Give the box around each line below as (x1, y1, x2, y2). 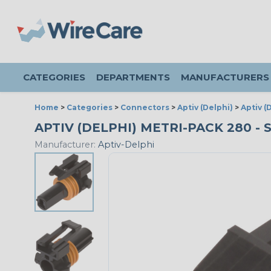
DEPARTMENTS (96, 71, 170, 83)
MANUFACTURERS (181, 71, 269, 83)
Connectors (120, 103, 169, 112)
